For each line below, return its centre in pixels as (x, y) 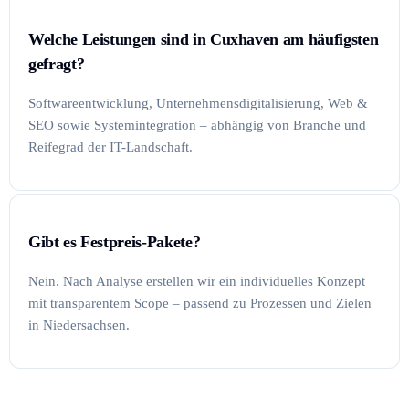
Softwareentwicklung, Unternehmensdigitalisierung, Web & (198, 104)
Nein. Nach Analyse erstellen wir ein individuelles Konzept (197, 282)
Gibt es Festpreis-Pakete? (115, 241)
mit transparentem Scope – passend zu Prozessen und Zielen (200, 304)
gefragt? (57, 63)
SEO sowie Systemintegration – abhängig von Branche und (197, 126)
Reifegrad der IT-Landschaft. (110, 147)
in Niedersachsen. (79, 325)
